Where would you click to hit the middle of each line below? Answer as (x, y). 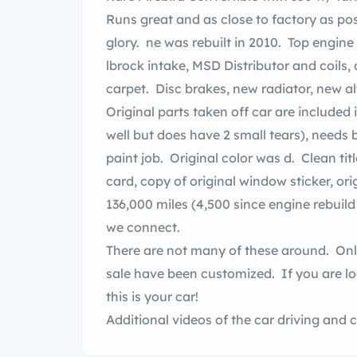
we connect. (146, 228)
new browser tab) (159, 343)
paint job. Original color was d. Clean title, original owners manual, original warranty (195, 158)
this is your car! (152, 297)
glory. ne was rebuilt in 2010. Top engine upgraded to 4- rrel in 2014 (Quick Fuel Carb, (126, 43)
